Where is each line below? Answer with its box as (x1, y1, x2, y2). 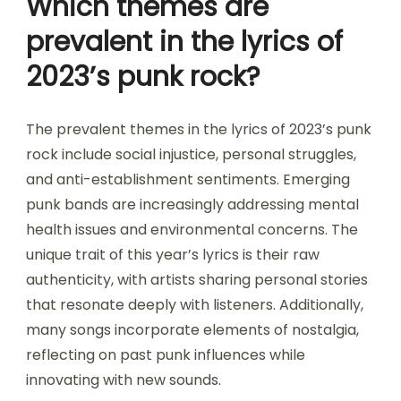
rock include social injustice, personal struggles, (26, 144, 356, 166)
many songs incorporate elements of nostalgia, (26, 320, 359, 341)
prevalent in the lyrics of (26, 23, 343, 62)
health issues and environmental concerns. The (26, 219, 358, 241)
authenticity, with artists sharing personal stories (26, 269, 368, 291)
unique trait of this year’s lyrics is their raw (26, 244, 320, 266)
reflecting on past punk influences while (26, 345, 305, 366)
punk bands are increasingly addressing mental (26, 194, 359, 216)
